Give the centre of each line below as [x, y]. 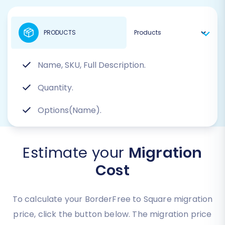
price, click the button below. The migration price [113, 214]
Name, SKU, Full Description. [92, 65]
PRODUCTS [60, 33]
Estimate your [76, 153]
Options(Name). [70, 110]
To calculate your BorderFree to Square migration [113, 199]
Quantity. [55, 88]
